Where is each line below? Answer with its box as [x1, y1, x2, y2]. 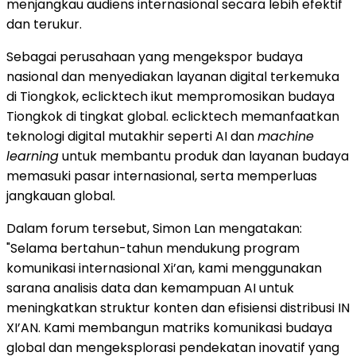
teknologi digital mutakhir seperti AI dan [6, 126, 257, 145]
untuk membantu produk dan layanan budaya [59, 146, 349, 165]
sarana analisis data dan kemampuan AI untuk [6, 278, 294, 297]
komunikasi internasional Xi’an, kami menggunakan [6, 258, 322, 277]
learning [6, 146, 59, 165]
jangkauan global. [6, 186, 115, 205]
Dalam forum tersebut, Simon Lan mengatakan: [6, 219, 302, 238]
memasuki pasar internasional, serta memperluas [6, 166, 317, 185]
